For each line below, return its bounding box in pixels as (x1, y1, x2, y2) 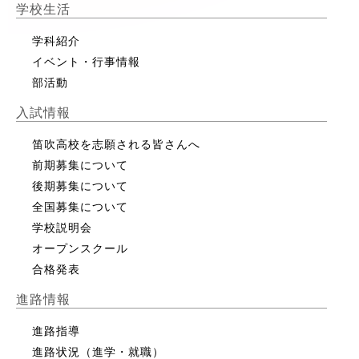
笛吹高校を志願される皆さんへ (32, 137, 200, 151)
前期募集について (32, 158, 128, 171)
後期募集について (32, 179, 128, 192)
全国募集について (32, 200, 128, 213)
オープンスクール (32, 241, 128, 255)
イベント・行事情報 (32, 54, 140, 68)
